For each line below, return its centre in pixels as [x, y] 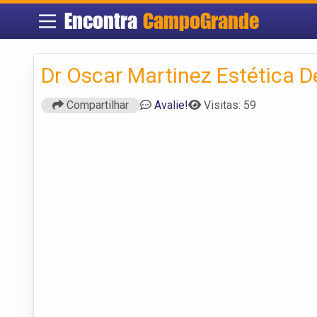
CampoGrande [201, 21]
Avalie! [171, 105]
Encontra [103, 21]
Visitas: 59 [230, 105]
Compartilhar [96, 105]
